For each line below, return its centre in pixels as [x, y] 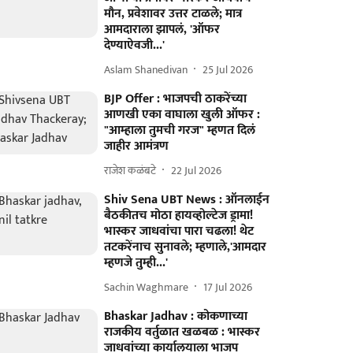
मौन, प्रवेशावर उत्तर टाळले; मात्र [173, 14]
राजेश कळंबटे [130, 170]
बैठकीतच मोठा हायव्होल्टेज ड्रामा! [179, 216]
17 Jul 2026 [228, 287]
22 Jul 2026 [197, 170]
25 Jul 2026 [228, 69]
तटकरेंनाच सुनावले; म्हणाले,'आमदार [186, 247]
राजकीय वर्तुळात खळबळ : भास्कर [182, 332]
